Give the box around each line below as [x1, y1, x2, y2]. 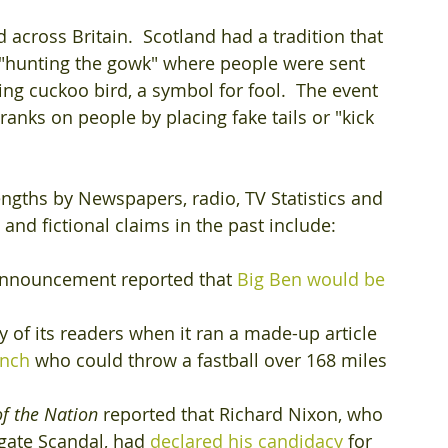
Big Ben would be [237, 267, 390, 291]
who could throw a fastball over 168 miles [30, 348, 392, 372]
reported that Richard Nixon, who [98, 402, 388, 426]
